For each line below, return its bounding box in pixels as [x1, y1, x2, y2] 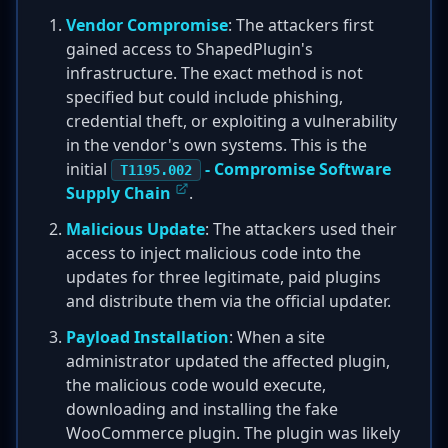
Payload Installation [66, 326, 229, 348]
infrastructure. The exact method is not [66, 62, 363, 84]
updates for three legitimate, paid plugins [66, 266, 381, 288]
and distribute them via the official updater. [66, 290, 391, 312]
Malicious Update [66, 218, 205, 240]
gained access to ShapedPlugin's [66, 38, 313, 60]
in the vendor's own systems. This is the [66, 134, 367, 156]
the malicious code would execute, [66, 374, 326, 396]
